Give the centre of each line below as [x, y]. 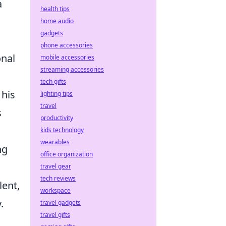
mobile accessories [67, 57]
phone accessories [67, 45]
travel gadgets [61, 203]
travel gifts [55, 215]
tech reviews [58, 178]
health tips [55, 9]
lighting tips [56, 94]
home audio [57, 21]
